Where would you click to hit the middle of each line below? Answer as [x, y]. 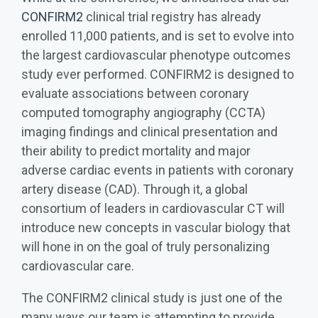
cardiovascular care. [78, 265]
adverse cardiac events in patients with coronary [158, 170]
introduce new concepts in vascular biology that [156, 227]
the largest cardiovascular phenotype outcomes [156, 55]
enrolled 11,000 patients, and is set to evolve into [158, 35]
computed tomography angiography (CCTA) [143, 112]
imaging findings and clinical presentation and [149, 131]
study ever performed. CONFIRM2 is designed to [158, 74]
